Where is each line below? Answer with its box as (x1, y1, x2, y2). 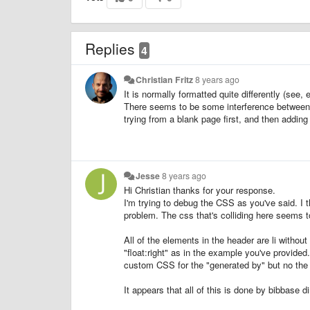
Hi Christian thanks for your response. (124, 183, 275, 197)
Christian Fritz (136, 73, 194, 86)
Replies (85, 37, 139, 59)
